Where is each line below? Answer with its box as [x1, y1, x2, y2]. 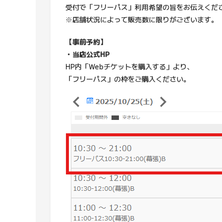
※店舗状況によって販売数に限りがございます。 [65, 14, 218, 24]
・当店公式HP [65, 49, 110, 59]
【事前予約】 [65, 37, 107, 47]
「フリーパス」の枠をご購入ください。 [65, 74, 190, 84]
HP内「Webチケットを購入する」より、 [65, 61, 194, 71]
